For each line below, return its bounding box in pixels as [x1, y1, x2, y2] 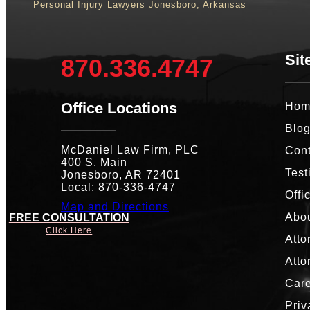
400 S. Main [61, 156, 127, 168]
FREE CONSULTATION [8, 211, 129, 224]
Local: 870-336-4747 [61, 181, 176, 193]
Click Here [46, 225, 93, 235]
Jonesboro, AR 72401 [61, 168, 181, 181]
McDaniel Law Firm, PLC [61, 143, 203, 156]
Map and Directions [61, 200, 169, 212]
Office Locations [61, 99, 177, 117]
